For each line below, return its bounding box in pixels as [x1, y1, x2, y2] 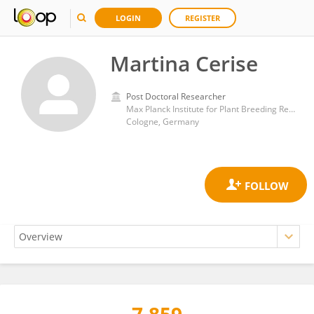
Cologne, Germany [126, 116, 199, 128]
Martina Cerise [110, 49, 258, 78]
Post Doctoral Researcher [126, 90, 226, 102]
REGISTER [185, 13, 220, 23]
